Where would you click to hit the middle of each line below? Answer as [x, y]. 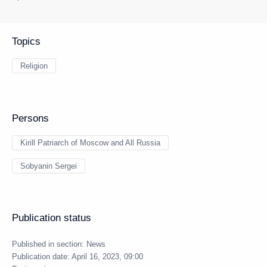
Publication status [52, 218]
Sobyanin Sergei [49, 166]
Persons [30, 118]
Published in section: [49, 244]
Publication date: [42, 257]
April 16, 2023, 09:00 [107, 257]
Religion [34, 66]
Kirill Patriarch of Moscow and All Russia [90, 143]
